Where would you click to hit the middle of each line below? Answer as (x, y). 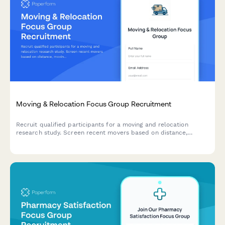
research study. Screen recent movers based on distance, (102, 133)
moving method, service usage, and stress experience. (96, 141)
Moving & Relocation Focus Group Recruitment (94, 103)
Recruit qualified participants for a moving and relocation (102, 125)
